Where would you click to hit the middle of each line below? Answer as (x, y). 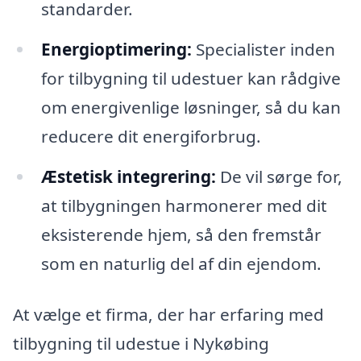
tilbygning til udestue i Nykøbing (141, 344)
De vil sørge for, (279, 176)
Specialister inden (263, 49)
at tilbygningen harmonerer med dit (184, 205)
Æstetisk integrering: (128, 176)
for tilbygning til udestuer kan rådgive (191, 78)
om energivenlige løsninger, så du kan (191, 107)
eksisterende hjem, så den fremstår (181, 234)
